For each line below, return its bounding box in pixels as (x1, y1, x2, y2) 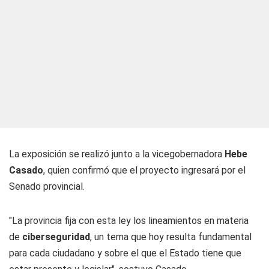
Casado (9, 165, 43, 176)
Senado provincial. (9, 181, 85, 192)
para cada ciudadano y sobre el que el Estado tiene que (9, 247, 241, 259)
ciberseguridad (22, 231, 90, 243)
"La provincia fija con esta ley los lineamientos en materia (9, 215, 249, 226)
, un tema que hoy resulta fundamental (90, 231, 252, 243)
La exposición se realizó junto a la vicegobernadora (9, 148, 225, 160)
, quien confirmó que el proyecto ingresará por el (43, 165, 246, 176)
